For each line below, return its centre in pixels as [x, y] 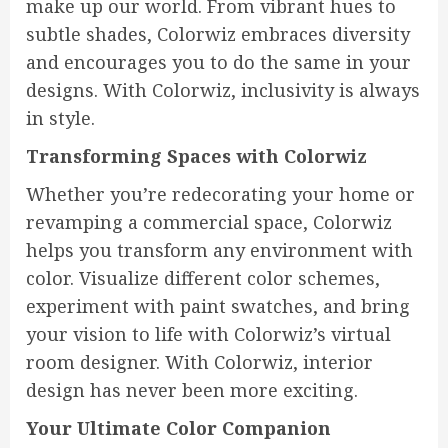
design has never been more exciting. [192, 390]
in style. [60, 118]
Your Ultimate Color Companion [178, 428]
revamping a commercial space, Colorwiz [209, 222]
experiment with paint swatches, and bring [218, 306]
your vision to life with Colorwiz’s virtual [208, 334]
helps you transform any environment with [219, 250]
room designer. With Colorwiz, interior [199, 362]
